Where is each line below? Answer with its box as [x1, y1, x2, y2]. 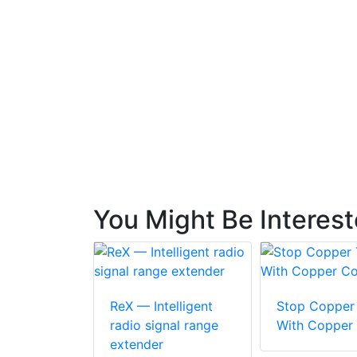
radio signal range [110, 317, 218, 334]
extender [110, 336, 163, 353]
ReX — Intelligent [110, 298, 213, 315]
